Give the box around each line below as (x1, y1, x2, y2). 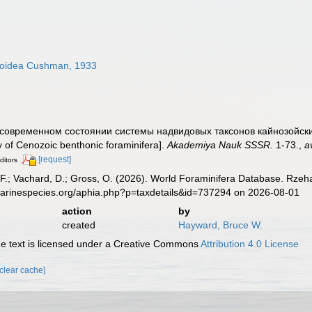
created (61, 219, 95, 231)
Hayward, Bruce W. (178, 219, 263, 231)
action (61, 205, 92, 217)
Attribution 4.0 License (201, 237, 299, 249)
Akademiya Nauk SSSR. (167, 139, 274, 150)
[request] (38, 155, 72, 164)
